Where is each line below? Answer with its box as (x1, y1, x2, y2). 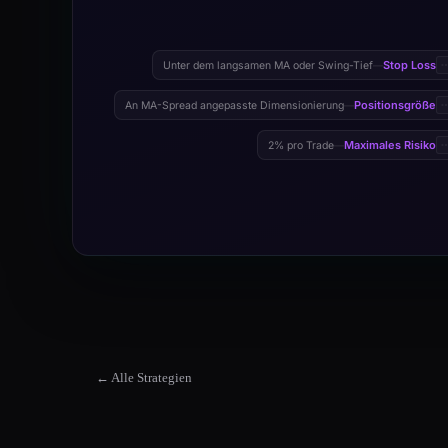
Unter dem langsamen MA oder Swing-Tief (163, 58, 373, 72)
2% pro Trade (268, 138, 334, 152)
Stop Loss (383, 58, 436, 72)
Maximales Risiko (344, 138, 436, 152)
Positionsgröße (354, 98, 436, 112)
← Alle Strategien (96, 370, 192, 385)
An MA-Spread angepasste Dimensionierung (125, 98, 344, 112)
